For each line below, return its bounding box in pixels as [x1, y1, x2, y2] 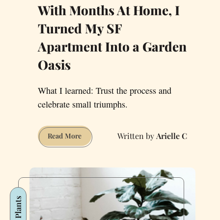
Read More [48, 131, 82, 141]
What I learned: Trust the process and [38, 84, 171, 97]
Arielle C [156, 130, 187, 141]
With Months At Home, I [38, 1, 180, 19]
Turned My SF [38, 20, 122, 37]
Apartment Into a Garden [38, 38, 187, 55]
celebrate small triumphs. [38, 98, 128, 110]
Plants [12, 196, 23, 219]
